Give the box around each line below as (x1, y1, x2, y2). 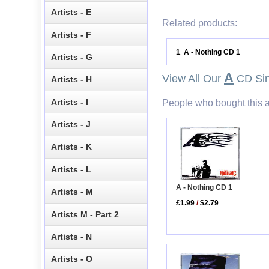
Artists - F (51, 29, 92, 40)
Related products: (162, 18, 237, 29)
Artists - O (51, 254, 93, 264)
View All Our (162, 72, 224, 85)
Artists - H (51, 74, 92, 85)
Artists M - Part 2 (51, 209, 119, 219)
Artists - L (51, 164, 92, 174)
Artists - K (51, 142, 92, 152)
